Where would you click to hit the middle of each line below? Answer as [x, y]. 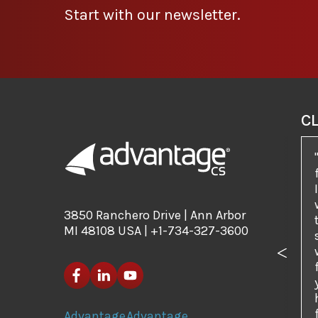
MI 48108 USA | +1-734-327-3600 [156, 231]
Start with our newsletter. [152, 15]
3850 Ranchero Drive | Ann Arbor [155, 215]
